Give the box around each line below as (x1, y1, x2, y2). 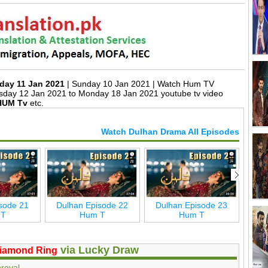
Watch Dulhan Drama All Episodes (101, 126, 240, 136)
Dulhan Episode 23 (156, 200, 228, 210)
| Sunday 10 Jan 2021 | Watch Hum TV (67, 78, 214, 89)
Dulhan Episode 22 (56, 200, 129, 210)
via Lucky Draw (57, 243, 139, 256)
